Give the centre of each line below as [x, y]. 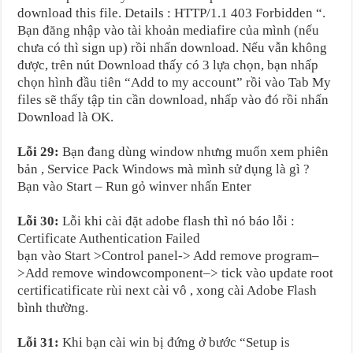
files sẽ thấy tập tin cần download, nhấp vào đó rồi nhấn [173, 99]
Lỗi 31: [39, 342]
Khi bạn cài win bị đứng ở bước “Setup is [175, 342]
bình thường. [53, 307]
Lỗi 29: [39, 151]
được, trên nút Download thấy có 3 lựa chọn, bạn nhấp [168, 65]
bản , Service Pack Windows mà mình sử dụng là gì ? [164, 169]
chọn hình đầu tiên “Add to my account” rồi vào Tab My [175, 82]
